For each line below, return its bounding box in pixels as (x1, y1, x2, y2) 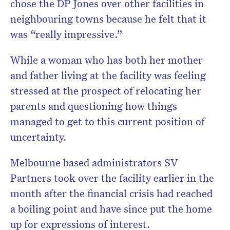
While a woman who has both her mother (10, 53, 203, 67)
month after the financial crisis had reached (10, 186, 213, 200)
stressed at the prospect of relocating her (10, 84, 201, 98)
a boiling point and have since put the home (10, 202, 212, 216)
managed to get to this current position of (10, 114, 205, 128)
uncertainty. (10, 130, 69, 144)
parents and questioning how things (10, 99, 177, 113)
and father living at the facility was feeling (10, 68, 206, 82)
